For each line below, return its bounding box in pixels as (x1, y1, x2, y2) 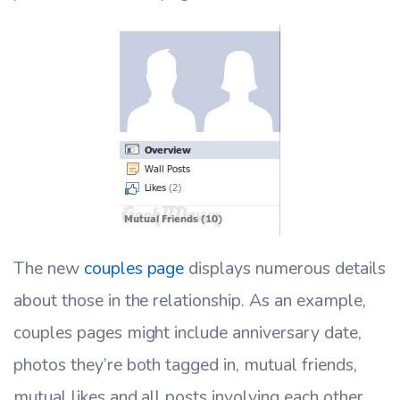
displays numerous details (184, 255, 386, 280)
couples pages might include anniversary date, (13, 320, 362, 345)
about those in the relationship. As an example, (13, 287, 366, 312)
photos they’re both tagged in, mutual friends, (13, 352, 357, 377)
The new (13, 255, 84, 280)
